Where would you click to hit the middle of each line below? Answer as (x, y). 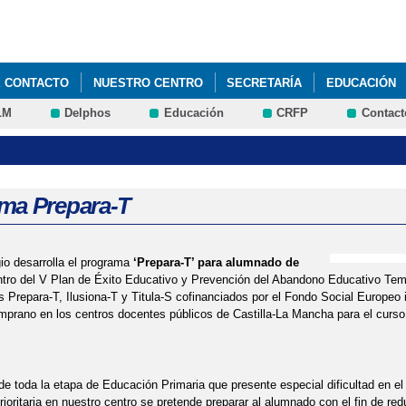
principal (172, 44)
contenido (175, 27)
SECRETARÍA (265, 82)
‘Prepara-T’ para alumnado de (216, 263)
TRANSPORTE (104, 121)
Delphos (88, 113)
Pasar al (172, 10)
